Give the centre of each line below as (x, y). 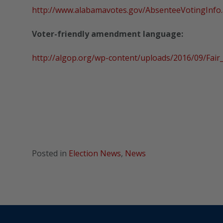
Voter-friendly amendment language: (108, 34)
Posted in (50, 154)
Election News (95, 154)
